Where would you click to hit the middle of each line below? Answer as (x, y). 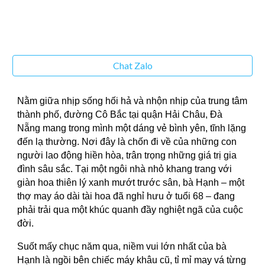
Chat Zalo (132, 65)
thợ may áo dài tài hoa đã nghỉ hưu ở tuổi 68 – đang (126, 196)
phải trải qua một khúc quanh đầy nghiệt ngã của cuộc (130, 210)
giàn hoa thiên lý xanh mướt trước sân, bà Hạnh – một (131, 182)
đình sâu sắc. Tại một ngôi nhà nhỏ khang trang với (125, 169)
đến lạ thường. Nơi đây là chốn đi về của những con (127, 142)
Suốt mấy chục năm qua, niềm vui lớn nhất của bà (122, 246)
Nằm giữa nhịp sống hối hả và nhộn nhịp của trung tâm (132, 101)
